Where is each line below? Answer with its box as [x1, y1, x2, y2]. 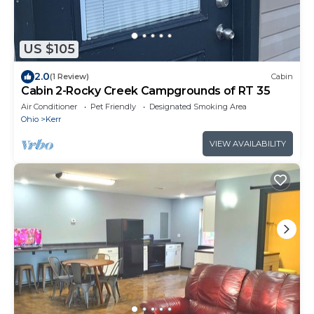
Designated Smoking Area [149, 101, 247, 111]
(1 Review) [50, 71, 89, 82]
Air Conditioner [21, 101, 77, 111]
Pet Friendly [90, 101, 136, 111]
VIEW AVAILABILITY [210, 138, 286, 149]
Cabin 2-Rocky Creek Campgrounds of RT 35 [21, 83, 271, 97]
